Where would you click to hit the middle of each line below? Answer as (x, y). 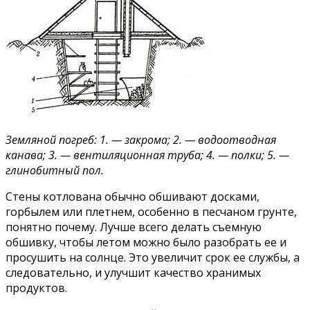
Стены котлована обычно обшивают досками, (133, 197)
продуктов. (36, 288)
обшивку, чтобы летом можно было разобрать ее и (146, 243)
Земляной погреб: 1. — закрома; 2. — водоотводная (141, 140)
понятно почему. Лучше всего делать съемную (134, 227)
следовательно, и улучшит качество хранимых (133, 273)
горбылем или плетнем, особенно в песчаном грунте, (151, 212)
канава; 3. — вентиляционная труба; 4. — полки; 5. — (147, 155)
